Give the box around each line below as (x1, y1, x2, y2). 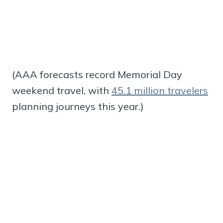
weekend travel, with (12, 84, 111, 97)
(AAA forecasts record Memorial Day (12, 68, 182, 81)
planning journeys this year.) (12, 100, 144, 112)
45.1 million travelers (111, 84, 208, 97)
